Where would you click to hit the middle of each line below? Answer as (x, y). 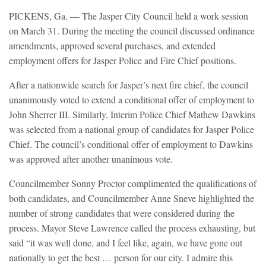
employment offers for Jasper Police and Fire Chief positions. (123, 61)
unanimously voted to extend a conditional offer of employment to (132, 100)
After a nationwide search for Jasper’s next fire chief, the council (129, 85)
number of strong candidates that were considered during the (122, 213)
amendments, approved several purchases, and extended (112, 46)
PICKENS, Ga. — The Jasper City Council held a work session (129, 16)
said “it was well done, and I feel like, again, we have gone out (126, 243)
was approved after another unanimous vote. (91, 159)
